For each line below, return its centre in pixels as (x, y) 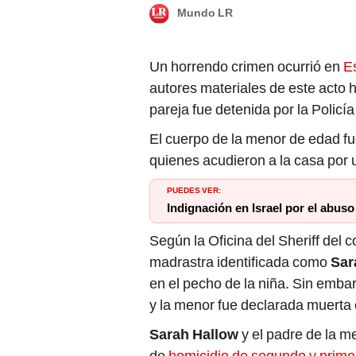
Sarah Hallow (194, 335)
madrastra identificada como (240, 262)
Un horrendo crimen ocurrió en (245, 67)
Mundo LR (205, 13)
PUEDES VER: (194, 190)
